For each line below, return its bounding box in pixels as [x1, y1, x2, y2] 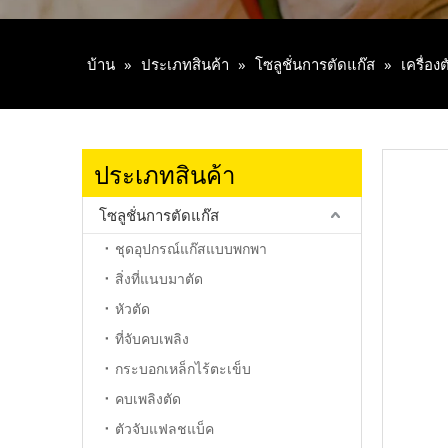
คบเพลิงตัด [115, 389, 181, 408]
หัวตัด [115, 299, 150, 318]
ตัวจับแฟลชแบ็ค [115, 419, 214, 438]
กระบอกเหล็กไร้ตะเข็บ [115, 359, 251, 378]
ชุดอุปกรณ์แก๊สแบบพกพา [115, 239, 267, 258]
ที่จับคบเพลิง [115, 329, 189, 348]
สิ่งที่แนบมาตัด [115, 269, 203, 288]
